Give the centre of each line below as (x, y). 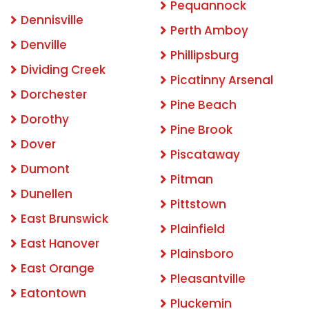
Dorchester (54, 95)
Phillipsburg (205, 56)
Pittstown (198, 205)
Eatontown (53, 293)
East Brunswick (64, 219)
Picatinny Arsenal (222, 80)
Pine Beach (203, 105)
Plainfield (198, 229)
